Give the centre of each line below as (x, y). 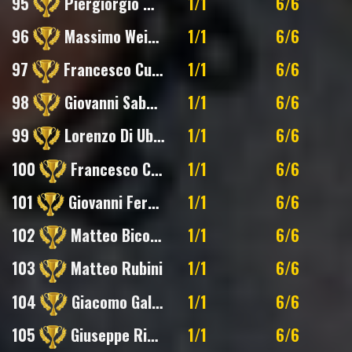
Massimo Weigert (104, 36)
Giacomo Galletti (110, 301)
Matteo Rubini (115, 268)
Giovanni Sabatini (103, 103)
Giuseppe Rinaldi (107, 334)
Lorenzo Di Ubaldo (107, 136)
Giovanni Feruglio (106, 202)
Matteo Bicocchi (108, 235)
